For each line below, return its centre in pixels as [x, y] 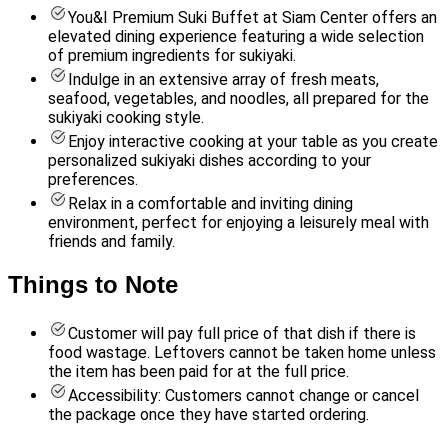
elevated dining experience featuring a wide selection [236, 37]
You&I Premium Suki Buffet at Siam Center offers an [252, 18]
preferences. [93, 180]
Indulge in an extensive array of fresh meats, [223, 80]
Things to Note [93, 285]
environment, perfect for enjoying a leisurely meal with [238, 223]
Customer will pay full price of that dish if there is [242, 333]
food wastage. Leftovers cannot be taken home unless [242, 352]
